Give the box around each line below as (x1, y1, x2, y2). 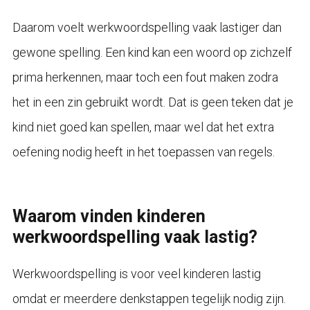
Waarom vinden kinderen (12, 206, 206, 226)
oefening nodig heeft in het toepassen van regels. (12, 144, 275, 159)
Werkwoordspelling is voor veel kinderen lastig (12, 266, 261, 281)
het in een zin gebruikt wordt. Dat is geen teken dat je (12, 94, 293, 109)
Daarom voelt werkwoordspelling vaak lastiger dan (12, 19, 282, 35)
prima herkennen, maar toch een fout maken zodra (12, 69, 278, 84)
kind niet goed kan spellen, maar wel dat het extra (12, 119, 274, 134)
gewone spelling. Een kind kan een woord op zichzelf (12, 44, 292, 60)
